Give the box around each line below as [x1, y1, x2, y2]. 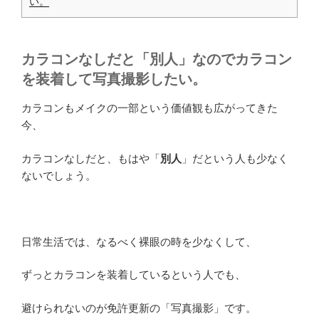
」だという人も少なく [182, 152, 288, 164]
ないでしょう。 [21, 169, 96, 182]
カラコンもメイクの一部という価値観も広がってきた [21, 102, 278, 115]
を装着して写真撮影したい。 [21, 71, 206, 88]
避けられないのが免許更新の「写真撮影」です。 [21, 301, 256, 314]
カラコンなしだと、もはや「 [21, 152, 160, 164]
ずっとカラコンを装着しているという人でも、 [21, 268, 246, 281]
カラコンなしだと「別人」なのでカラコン [21, 51, 292, 68]
